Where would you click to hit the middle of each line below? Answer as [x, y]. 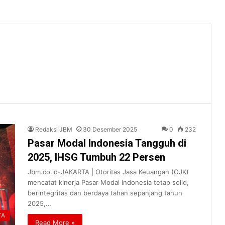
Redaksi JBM [54, 129]
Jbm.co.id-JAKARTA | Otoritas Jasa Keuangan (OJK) [108, 172]
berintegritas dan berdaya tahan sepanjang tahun [105, 193]
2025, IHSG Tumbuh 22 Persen [96, 157]
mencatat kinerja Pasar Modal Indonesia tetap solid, [108, 182]
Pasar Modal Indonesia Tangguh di [107, 143]
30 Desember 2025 [110, 129]
